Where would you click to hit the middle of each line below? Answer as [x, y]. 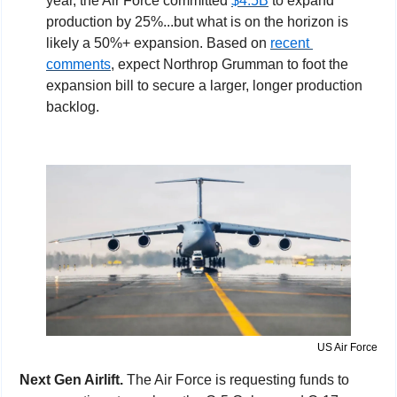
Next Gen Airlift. [73, 380]
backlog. [73, 106]
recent [290, 43]
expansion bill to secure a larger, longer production [204, 85]
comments [78, 64]
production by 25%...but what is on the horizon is [197, 21]
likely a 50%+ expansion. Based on [158, 43]
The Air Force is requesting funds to [238, 380]
